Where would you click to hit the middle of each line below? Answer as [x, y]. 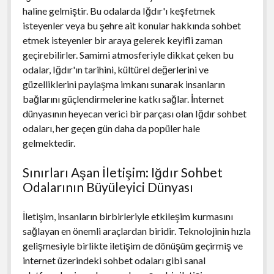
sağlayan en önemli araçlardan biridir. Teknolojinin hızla [136, 231]
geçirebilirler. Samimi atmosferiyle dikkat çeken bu [128, 54]
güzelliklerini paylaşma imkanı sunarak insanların [124, 84]
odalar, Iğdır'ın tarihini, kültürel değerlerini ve [115, 69]
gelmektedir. [49, 143]
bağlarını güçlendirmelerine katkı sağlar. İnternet [123, 98]
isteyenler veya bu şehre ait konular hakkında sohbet [131, 25]
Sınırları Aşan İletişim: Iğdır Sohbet [122, 172]
